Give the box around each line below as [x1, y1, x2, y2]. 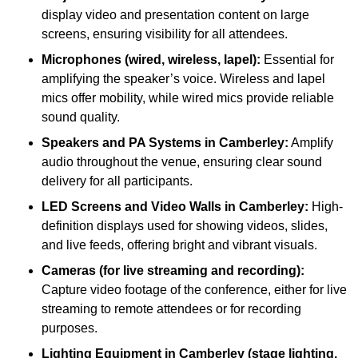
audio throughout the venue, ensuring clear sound [42, 155, 322, 169]
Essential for [261, 53, 334, 67]
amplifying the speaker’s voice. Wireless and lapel [42, 72, 325, 86]
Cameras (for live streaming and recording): [42, 264, 304, 278]
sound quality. [42, 110, 120, 125]
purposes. [42, 321, 97, 336]
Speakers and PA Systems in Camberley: [42, 136, 288, 150]
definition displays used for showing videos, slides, [42, 219, 328, 233]
